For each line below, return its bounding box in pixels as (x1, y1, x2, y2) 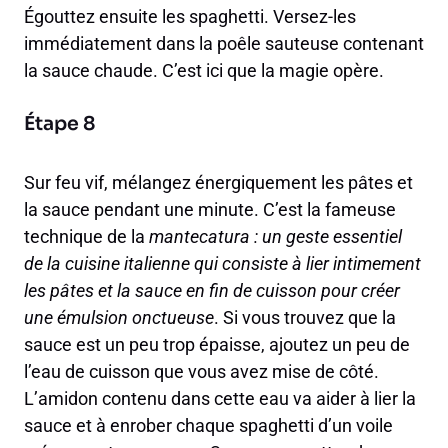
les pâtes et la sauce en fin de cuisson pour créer (24, 280, 400, 302)
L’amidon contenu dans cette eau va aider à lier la (24, 388, 416, 410)
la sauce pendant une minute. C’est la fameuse (24, 199, 396, 221)
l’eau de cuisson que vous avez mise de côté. (24, 361, 379, 383)
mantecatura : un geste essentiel (149, 226, 402, 248)
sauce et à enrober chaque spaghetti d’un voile (24, 415, 393, 437)
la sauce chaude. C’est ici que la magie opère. (24, 60, 384, 82)
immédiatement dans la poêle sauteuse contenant (24, 33, 424, 55)
